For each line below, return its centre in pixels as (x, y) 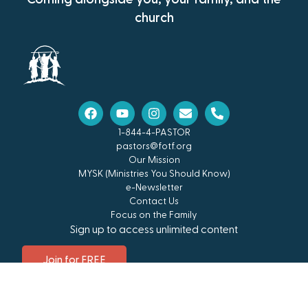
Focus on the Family (154, 216)
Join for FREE (75, 260)
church (154, 19)
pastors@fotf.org (154, 147)
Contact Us (154, 202)
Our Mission (154, 161)
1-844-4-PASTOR (154, 133)
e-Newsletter (154, 188)
